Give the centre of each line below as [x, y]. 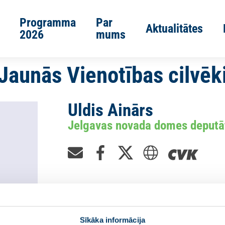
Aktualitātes [174, 29]
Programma [48, 23]
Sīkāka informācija [113, 219]
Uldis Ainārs [110, 110]
